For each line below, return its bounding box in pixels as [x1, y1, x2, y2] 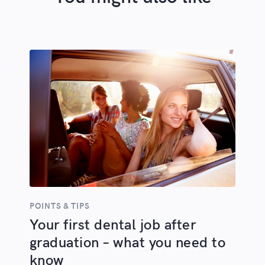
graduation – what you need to [29, 231, 226, 251]
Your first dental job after [29, 214, 196, 234]
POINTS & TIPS [29, 199, 90, 211]
